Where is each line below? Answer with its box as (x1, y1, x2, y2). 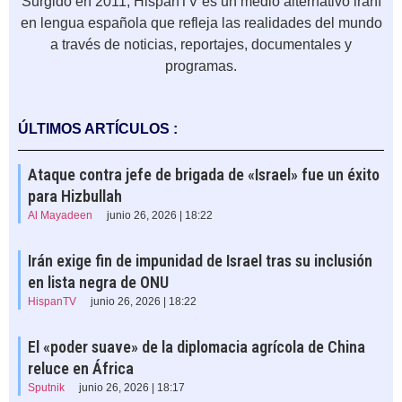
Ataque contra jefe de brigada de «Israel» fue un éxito (28, 165, 380, 185)
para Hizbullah (28, 187, 122, 206)
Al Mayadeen (28, 209, 92, 223)
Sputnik (28, 381, 65, 395)
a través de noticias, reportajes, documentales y (50, 37, 352, 53)
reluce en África (28, 359, 134, 379)
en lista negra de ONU (28, 273, 169, 293)
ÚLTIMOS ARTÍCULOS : (18, 121, 178, 137)
